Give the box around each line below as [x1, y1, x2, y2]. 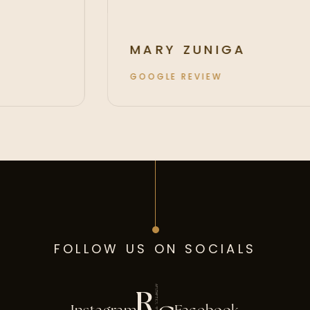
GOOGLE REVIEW [154, 73, 246, 82]
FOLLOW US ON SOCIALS [53, 244, 257, 257]
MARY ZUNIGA [154, 44, 271, 58]
